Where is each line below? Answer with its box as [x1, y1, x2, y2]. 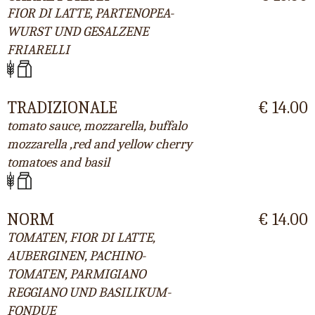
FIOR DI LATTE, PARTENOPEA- [7, 6, 174, 22]
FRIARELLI [7, 42, 70, 58]
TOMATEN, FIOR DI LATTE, [7, 229, 155, 245]
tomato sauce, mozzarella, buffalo [7, 117, 187, 134]
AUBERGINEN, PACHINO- [7, 247, 146, 264]
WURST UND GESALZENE [7, 24, 148, 40]
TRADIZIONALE [7, 97, 117, 117]
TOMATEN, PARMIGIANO [7, 266, 146, 282]
